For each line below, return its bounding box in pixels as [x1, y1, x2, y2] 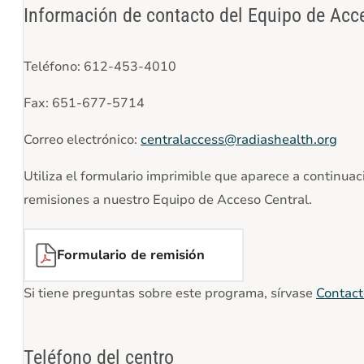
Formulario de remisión [57, 245, 205, 264]
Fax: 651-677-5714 [24, 93, 145, 112]
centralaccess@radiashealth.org [141, 130, 337, 149]
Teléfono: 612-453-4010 [24, 57, 176, 76]
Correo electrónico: [24, 130, 141, 149]
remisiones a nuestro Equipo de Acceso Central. [24, 190, 312, 209]
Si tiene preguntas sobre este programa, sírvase [24, 284, 316, 302]
